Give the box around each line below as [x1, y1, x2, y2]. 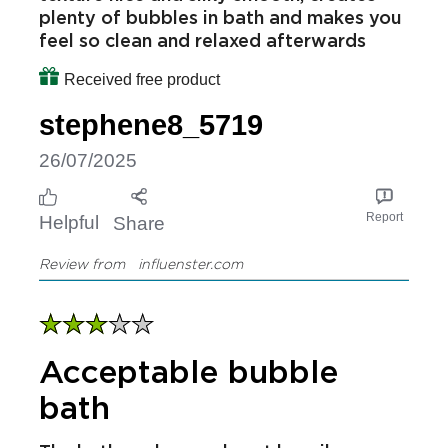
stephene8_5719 [39, 109, 263, 142]
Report [365, 210, 403, 225]
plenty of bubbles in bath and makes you [39, 6, 402, 27]
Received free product [63, 71, 220, 89]
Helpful [39, 212, 99, 234]
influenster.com [130, 256, 243, 272]
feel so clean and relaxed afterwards [39, 29, 366, 50]
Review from [39, 256, 125, 272]
